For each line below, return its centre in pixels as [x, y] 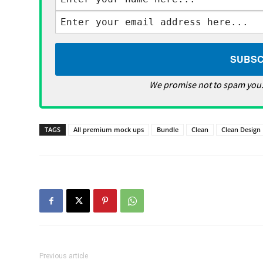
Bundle [168, 129]
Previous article [64, 256]
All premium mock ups [109, 129]
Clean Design [241, 129]
